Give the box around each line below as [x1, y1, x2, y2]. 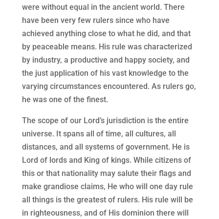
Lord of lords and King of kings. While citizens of [22, 155, 191, 165]
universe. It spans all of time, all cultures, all [22, 129, 176, 139]
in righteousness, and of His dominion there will [22, 208, 189, 218]
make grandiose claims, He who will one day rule [22, 182, 193, 192]
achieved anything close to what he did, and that [22, 29, 191, 39]
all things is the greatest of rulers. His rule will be [22, 195, 193, 205]
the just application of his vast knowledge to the [22, 68, 189, 78]
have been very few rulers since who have [22, 16, 170, 25]
